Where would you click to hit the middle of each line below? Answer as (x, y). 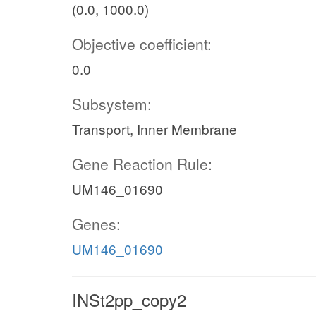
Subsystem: (112, 103)
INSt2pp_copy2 (129, 299)
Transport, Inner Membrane (154, 128)
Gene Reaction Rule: (142, 163)
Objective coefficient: (142, 43)
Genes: (96, 223)
